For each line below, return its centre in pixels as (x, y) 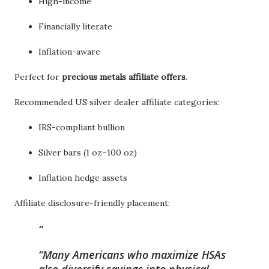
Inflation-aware (69, 51)
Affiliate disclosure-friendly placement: (92, 203)
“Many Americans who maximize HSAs (132, 254)
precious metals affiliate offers (124, 77)
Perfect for (38, 77)
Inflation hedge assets (83, 177)
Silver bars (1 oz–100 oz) (88, 152)
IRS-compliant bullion (82, 127)
